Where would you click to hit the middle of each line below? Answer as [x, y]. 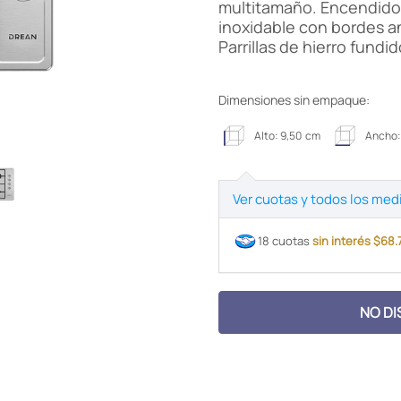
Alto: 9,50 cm [287, 136]
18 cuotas [285, 241]
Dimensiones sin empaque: [294, 100]
